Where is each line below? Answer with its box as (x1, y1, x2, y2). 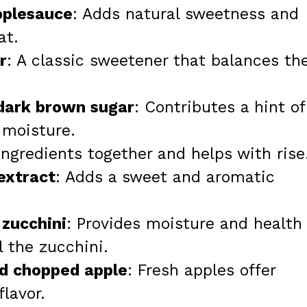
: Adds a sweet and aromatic (56, 167, 275, 186)
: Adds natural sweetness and (73, 4, 299, 23)
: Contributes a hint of (134, 97, 305, 116)
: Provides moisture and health (66, 214, 302, 233)
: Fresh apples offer (127, 260, 275, 280)
